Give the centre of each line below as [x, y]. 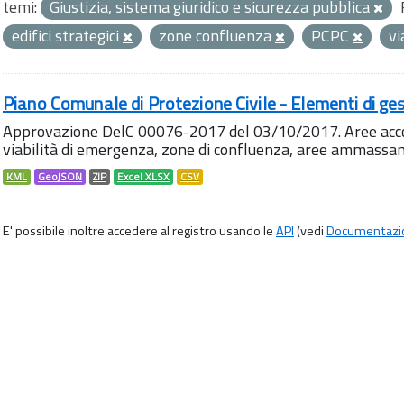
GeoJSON [60, 177]
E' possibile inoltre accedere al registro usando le [139, 231]
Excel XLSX [143, 177]
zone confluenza [217, 36]
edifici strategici [67, 36]
